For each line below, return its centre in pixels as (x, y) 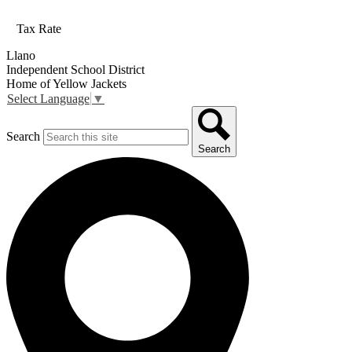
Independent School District (75, 69)
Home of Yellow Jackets (66, 83)
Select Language (48, 98)
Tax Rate (38, 28)
